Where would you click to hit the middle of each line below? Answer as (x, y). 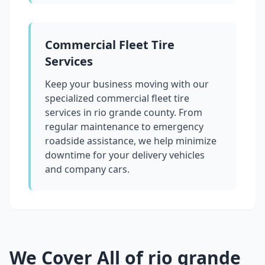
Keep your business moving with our (127, 84)
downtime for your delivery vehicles (125, 155)
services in (70, 113)
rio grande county (134, 113)
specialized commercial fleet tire (117, 98)
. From (188, 113)
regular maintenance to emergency (124, 127)
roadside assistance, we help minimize (131, 141)
